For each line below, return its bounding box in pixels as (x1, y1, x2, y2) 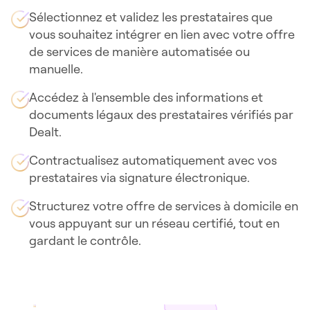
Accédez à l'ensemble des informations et (29, 89, 263, 104)
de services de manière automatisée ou (29, 44, 250, 59)
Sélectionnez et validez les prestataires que (29, 9, 273, 24)
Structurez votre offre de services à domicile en (29, 198, 298, 213)
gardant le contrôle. (29, 232, 141, 248)
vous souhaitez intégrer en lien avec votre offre (29, 26, 295, 42)
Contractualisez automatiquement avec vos (29, 152, 277, 167)
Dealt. (29, 124, 62, 139)
